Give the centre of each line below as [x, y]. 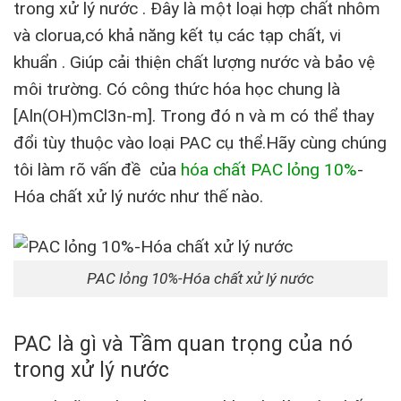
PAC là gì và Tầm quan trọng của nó [183, 345]
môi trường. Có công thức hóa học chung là [177, 90]
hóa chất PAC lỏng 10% [269, 170]
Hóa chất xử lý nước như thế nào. [138, 197]
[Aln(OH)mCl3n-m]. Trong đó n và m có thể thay [194, 116]
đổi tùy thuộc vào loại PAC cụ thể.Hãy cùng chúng [200, 143]
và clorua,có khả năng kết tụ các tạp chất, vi [177, 36]
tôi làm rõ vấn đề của [97, 170]
